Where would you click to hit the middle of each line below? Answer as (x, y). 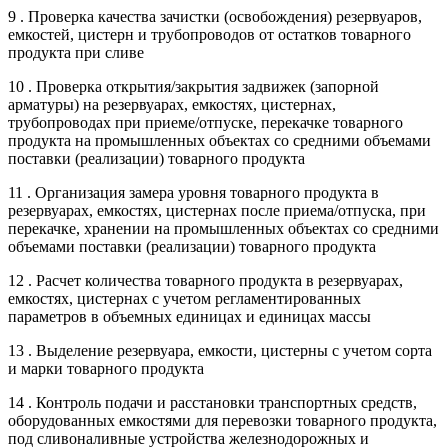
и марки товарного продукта (106, 368)
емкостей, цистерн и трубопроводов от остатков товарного (209, 34)
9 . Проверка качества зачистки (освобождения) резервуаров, (215, 16)
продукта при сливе (76, 52)
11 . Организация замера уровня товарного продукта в (193, 192)
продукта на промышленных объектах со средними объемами (219, 140)
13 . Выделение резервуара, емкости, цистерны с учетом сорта (220, 350)
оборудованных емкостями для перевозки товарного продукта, (222, 420)
